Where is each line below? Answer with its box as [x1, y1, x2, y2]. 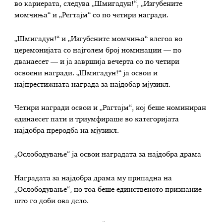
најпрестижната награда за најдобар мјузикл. [14, 81, 171, 88]
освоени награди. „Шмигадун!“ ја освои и [14, 69, 158, 77]
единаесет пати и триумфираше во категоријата [14, 116, 179, 123]
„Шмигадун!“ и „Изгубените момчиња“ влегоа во [14, 35, 183, 43]
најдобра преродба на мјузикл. [14, 127, 119, 135]
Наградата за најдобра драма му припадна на [14, 174, 172, 182]
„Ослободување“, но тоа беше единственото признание [14, 186, 202, 193]
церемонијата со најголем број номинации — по [14, 47, 182, 54]
